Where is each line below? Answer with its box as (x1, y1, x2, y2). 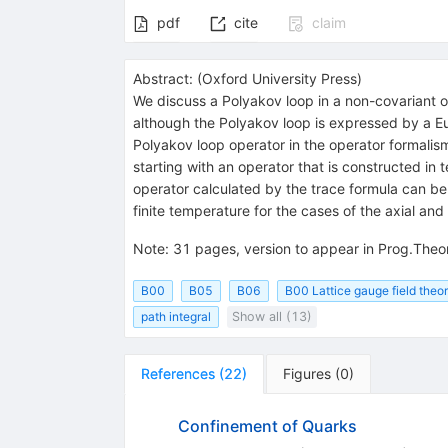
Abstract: (132, 69, 193, 87)
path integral (140, 309, 211, 325)
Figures (282, 365, 331, 383)
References (140, 365, 215, 383)
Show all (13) (231, 309, 312, 325)
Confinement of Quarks (177, 416, 357, 437)
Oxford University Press (201, 69, 357, 87)
